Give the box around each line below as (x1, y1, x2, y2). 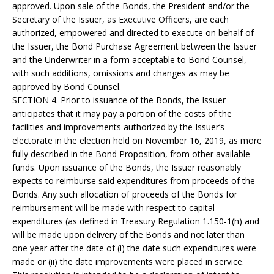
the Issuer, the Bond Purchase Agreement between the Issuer (12, 40, 257, 52)
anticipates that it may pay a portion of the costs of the (12, 108, 232, 119)
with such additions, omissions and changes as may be (12, 67, 229, 79)
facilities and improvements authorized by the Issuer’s (12, 121, 224, 133)
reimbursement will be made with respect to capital (12, 202, 215, 213)
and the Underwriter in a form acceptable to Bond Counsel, (12, 54, 246, 65)
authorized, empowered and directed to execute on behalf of (12, 27, 254, 39)
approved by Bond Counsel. (12, 81, 121, 92)
